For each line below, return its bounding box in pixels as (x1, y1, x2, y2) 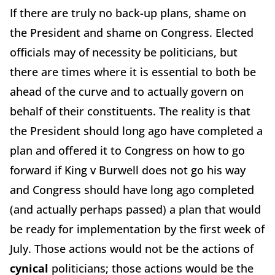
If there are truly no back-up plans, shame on (10, 5, 246, 20)
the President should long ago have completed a (10, 123, 263, 138)
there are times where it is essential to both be (10, 64, 256, 79)
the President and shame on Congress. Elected (10, 25, 254, 40)
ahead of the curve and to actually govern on (10, 83, 244, 99)
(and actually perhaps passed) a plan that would (10, 201, 261, 217)
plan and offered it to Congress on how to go (10, 142, 245, 158)
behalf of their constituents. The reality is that (10, 103, 250, 118)
